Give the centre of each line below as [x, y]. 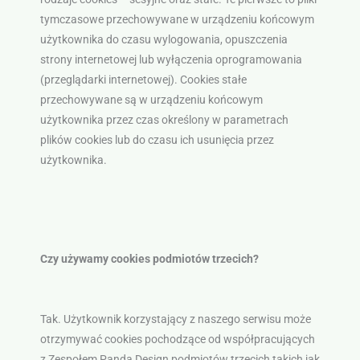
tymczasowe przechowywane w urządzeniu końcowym [177, 19]
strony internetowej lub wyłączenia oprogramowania [171, 59]
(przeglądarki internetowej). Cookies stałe [143, 79]
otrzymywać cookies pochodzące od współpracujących [177, 339]
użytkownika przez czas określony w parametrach [164, 119]
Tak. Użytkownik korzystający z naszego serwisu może [175, 319]
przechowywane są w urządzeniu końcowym [151, 99]
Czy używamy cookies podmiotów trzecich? [149, 258]
